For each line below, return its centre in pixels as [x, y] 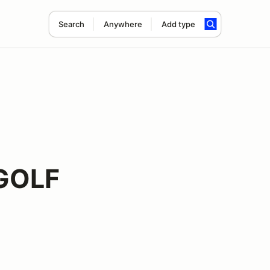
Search [71, 24]
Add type [178, 24]
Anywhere [123, 24]
